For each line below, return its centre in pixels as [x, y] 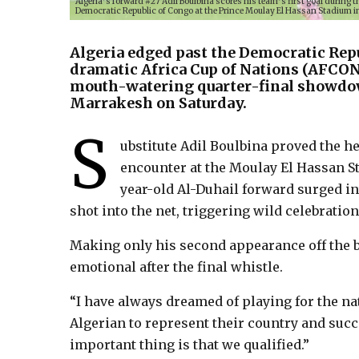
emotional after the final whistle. [176, 266]
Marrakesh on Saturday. [158, 103]
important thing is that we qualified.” [190, 344]
